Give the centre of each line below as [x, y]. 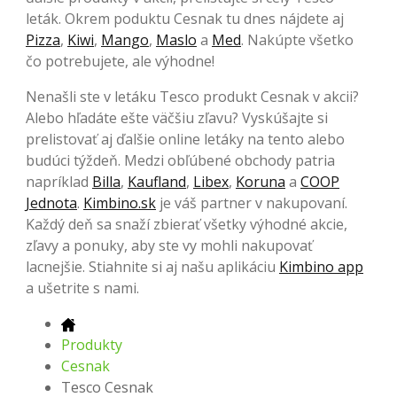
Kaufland [157, 181]
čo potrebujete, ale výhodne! [120, 61]
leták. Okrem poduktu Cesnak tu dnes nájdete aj [185, 18]
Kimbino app [321, 266]
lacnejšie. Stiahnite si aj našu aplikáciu [152, 266]
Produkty [92, 344]
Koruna [261, 181]
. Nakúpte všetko [297, 39]
